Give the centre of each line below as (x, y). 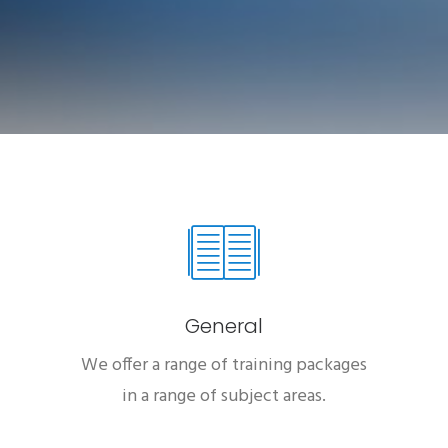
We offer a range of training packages (224, 365)
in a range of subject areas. (224, 396)
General (224, 326)
